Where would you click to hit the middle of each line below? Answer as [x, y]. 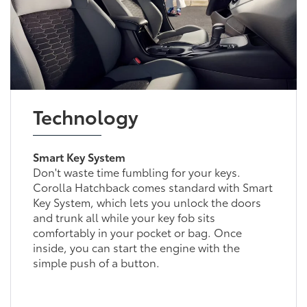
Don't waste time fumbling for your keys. [136, 171]
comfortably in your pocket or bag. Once [137, 232]
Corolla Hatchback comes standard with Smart [152, 186]
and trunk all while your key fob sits [124, 217]
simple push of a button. [96, 262]
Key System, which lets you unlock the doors [147, 201]
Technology [85, 115]
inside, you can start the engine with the [136, 247]
